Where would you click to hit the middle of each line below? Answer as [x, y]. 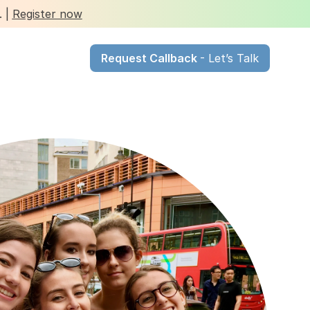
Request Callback [151, 58]
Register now [47, 14]
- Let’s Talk [229, 58]
